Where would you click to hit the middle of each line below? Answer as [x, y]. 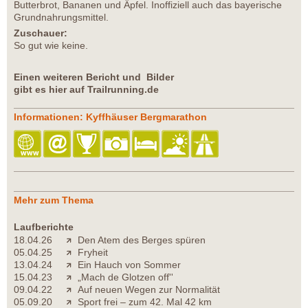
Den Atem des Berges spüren [142, 240]
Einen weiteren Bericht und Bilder [94, 77]
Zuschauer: [41, 33]
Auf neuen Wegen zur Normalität [149, 290]
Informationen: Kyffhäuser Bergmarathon [110, 117]
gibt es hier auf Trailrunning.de [86, 90]
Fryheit [93, 253]
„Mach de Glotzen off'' [125, 277]
